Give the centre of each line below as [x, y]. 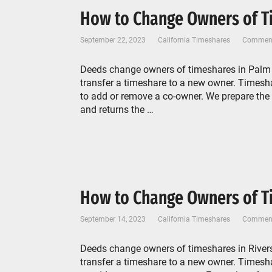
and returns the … [117, 110]
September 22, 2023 [113, 40]
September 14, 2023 [113, 219]
